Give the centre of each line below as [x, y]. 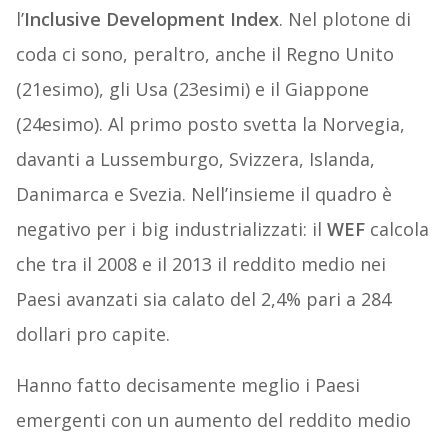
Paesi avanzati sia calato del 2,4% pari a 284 [203, 299]
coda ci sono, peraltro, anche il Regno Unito [204, 54]
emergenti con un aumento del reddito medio [213, 420]
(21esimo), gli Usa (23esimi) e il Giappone [192, 89]
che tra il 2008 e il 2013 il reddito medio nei [200, 264]
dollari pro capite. [92, 334]
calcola [396, 229]
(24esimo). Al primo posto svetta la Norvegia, [210, 124]
